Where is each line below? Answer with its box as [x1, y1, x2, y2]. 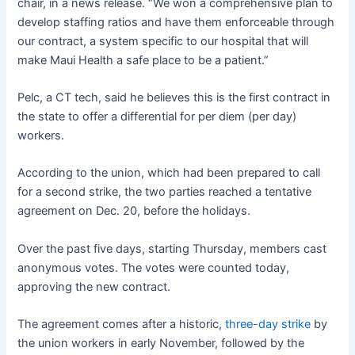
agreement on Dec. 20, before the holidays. [17, 204, 251, 219]
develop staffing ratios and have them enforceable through [17, 14, 335, 29]
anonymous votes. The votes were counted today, [17, 260, 290, 275]
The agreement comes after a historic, [17, 316, 226, 331]
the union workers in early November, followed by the [17, 335, 305, 350]
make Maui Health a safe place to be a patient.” [17, 52, 269, 67]
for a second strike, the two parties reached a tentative [17, 185, 312, 200]
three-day [225, 316, 279, 331]
